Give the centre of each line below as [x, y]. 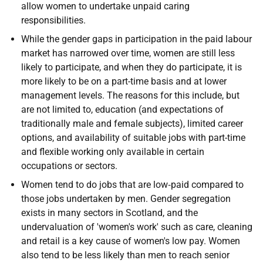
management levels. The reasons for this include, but [130, 95]
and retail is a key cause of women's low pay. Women [131, 241]
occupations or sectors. [69, 166]
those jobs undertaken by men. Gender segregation [126, 199]
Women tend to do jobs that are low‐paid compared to [132, 185]
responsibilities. [53, 20]
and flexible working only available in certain [113, 152]
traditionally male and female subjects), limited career [132, 124]
